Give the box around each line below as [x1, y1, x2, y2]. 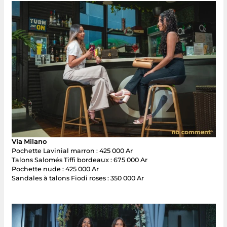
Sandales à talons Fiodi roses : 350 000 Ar [11, 174, 144, 182]
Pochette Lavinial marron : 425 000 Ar [11, 146, 133, 155]
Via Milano [11, 137, 47, 145]
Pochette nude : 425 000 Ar [11, 165, 99, 173]
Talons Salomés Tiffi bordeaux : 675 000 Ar [11, 156, 147, 164]
